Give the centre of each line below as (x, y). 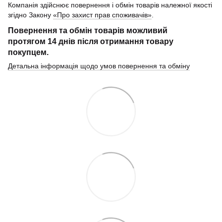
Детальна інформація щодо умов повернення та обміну (99, 66)
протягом (28, 41)
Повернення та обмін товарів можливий (88, 30)
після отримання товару (124, 41)
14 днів (61, 41)
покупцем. (28, 52)
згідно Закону (30, 15)
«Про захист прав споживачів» (102, 15)
